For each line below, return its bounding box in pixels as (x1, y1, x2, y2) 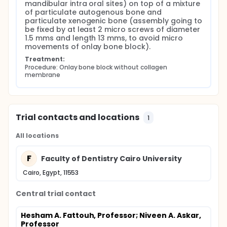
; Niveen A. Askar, (136, 210, 201, 220)
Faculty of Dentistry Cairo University (41, 153, 182, 164)
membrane (25, 70, 60, 79)
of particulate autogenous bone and (25, 7, 162, 17)
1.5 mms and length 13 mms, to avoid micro (25, 33, 183, 43)
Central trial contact (16, 188, 96, 199)
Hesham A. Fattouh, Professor (21, 210, 136, 220)
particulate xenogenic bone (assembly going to (25, 16, 202, 26)
